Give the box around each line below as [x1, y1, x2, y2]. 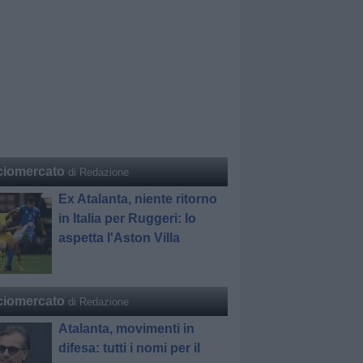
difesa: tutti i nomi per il [58, 341, 201, 355]
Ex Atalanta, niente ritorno [58, 192, 218, 206]
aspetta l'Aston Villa [58, 231, 181, 245]
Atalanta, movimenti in [58, 322, 195, 335]
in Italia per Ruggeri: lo [58, 211, 197, 225]
